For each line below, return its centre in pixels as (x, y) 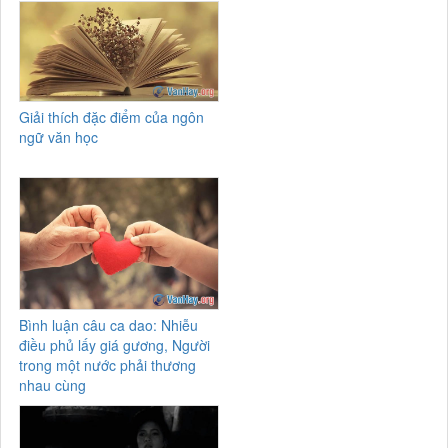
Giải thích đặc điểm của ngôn (112, 117)
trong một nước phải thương (108, 365)
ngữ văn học (59, 137)
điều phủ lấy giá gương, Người (115, 345)
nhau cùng (53, 385)
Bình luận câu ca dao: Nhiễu (109, 325)
